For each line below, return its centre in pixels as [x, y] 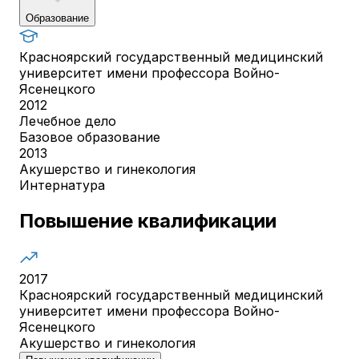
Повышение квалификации [148, 220]
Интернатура [62, 185]
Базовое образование [90, 137]
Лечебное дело [68, 121]
